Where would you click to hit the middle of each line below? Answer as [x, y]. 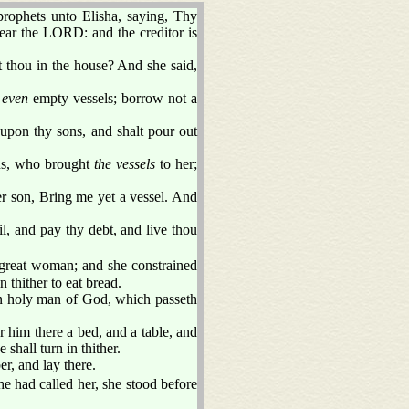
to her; [177, 163]
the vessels [125, 163]
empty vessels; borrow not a [113, 98]
